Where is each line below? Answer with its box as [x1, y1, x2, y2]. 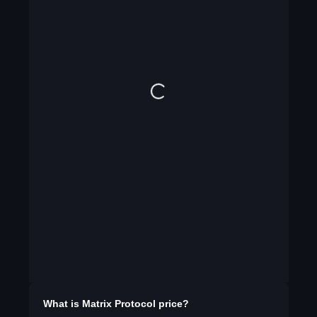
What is [42, 298, 82, 309]
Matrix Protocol [81, 298, 156, 309]
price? [155, 298, 189, 309]
